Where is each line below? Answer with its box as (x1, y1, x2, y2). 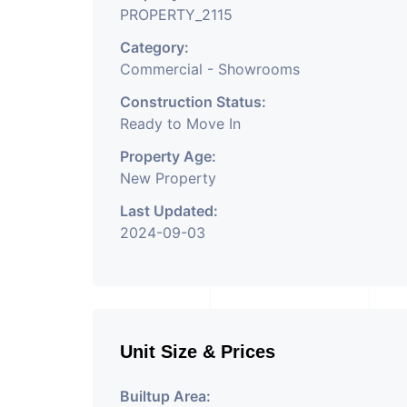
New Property (120, 169, 216, 187)
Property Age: (120, 147, 216, 165)
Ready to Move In (120, 114, 241, 133)
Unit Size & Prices (120, 342, 275, 362)
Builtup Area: (120, 387, 211, 405)
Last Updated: (120, 202, 218, 220)
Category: (120, 38, 189, 56)
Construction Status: (120, 93, 266, 111)
